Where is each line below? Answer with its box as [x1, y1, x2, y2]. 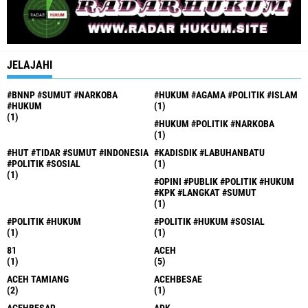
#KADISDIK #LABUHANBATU [154, 146, 265, 158]
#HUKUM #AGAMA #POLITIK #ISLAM [154, 89, 298, 100]
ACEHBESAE [154, 273, 202, 285]
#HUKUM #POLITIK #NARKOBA [154, 118, 274, 129]
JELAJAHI [7, 58, 52, 71]
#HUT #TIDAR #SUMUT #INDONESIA [7, 146, 148, 158]
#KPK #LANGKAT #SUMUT [154, 186, 256, 198]
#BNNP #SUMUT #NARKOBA [7, 89, 118, 100]
